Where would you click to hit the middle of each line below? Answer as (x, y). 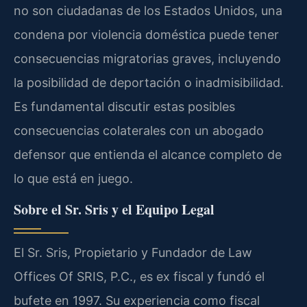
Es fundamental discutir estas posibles (124, 106)
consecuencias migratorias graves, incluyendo (147, 58)
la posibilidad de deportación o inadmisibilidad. (149, 82)
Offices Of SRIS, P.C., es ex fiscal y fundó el (139, 276)
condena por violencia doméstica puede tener (146, 34)
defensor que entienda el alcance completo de (148, 154)
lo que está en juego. (73, 178)
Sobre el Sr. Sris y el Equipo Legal (114, 209)
